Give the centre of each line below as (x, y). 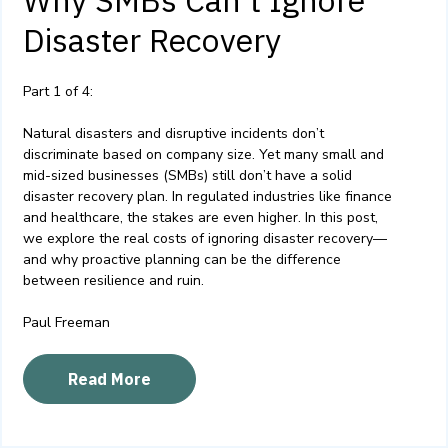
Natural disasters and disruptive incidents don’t (173, 134)
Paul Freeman (66, 323)
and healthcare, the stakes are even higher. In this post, (200, 218)
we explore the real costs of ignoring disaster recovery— (205, 239)
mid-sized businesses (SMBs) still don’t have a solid (187, 176)
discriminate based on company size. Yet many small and (203, 155)
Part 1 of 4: (58, 92)
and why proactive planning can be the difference (182, 260)
